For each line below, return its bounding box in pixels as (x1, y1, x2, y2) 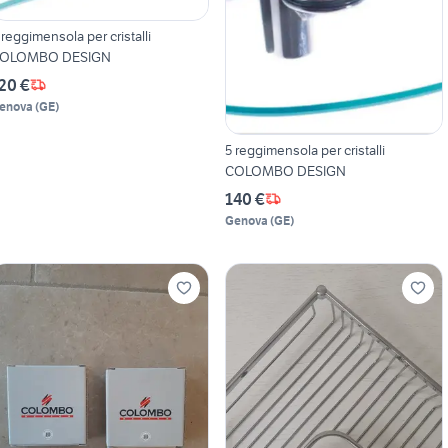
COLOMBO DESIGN (224, 161, 346, 180)
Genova (224, 212, 268, 228)
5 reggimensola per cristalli (224, 140, 385, 159)
